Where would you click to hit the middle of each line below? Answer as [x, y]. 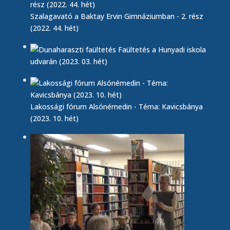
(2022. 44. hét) [54, 28]
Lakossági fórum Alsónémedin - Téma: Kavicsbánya [116, 107]
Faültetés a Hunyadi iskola [162, 50]
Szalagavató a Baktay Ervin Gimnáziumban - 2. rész [117, 16]
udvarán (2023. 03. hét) [69, 61]
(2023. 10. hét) [54, 118]
